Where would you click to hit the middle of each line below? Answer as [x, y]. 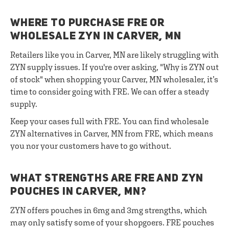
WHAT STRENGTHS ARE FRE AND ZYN [107, 179]
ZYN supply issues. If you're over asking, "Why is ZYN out [114, 67]
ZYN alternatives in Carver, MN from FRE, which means [112, 133]
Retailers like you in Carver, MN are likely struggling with [114, 55]
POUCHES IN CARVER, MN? [78, 192]
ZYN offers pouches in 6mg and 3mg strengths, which [109, 210]
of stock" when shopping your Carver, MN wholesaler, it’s [114, 79]
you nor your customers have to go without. [91, 146]
